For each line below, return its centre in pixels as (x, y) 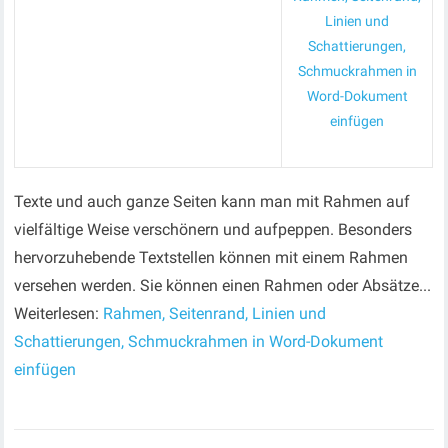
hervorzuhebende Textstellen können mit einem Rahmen (211, 257)
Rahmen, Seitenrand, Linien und (215, 313)
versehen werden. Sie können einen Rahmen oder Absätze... (223, 285)
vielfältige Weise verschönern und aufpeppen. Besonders (213, 229)
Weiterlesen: (59, 313)
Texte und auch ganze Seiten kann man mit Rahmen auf (212, 201)
